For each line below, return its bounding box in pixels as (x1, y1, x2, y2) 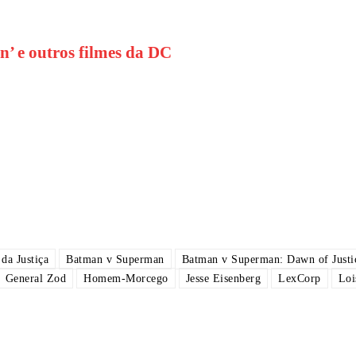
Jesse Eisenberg (185, 273, 261, 285)
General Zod (5, 273, 66, 285)
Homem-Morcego (83, 273, 168, 285)
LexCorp (278, 273, 321, 285)
